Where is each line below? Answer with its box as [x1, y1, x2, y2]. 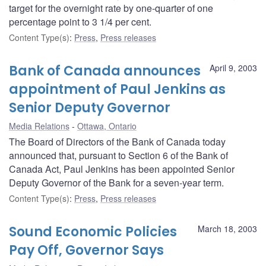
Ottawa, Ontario [77, 119, 137, 132]
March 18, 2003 [198, 222, 257, 235]
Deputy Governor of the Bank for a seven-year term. [9, 175, 224, 189]
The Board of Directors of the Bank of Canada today [9, 134, 226, 148]
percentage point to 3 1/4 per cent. [9, 14, 151, 28]
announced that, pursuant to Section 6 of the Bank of [9, 148, 228, 162]
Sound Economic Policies [9, 222, 177, 241]
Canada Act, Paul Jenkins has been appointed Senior [9, 161, 235, 176]
